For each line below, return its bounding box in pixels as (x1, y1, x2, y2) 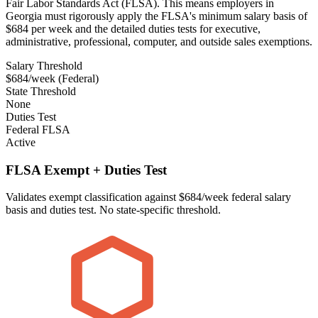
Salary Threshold (6, 59, 82, 72)
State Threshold (6, 84, 76, 97)
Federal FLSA (6, 123, 70, 136)
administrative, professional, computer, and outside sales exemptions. (6, 35, 312, 48)
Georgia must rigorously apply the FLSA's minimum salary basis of (6, 9, 307, 22)
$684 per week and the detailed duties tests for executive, (6, 22, 261, 35)
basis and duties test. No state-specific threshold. (6, 204, 221, 216)
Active (6, 136, 35, 148)
